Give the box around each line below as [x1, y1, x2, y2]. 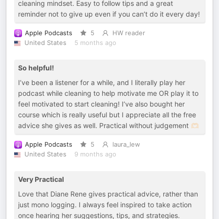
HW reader [112, 29, 145, 37]
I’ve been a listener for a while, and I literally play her [18, 78, 185, 87]
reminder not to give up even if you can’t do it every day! [18, 10, 200, 18]
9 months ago [74, 151, 116, 158]
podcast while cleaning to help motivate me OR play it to [18, 89, 198, 97]
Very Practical [18, 175, 64, 183]
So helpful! [18, 64, 54, 72]
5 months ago [74, 39, 116, 46]
